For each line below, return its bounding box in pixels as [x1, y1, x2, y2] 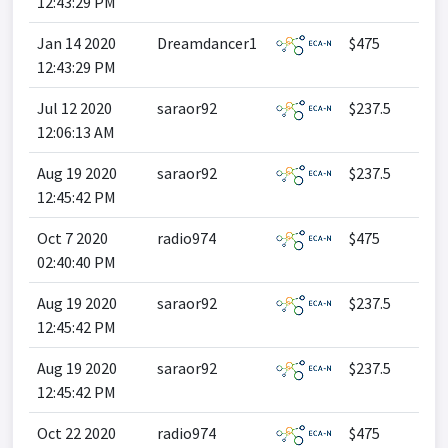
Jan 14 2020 [37, 33, 116, 53]
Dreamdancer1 [157, 33, 257, 53]
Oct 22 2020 [37, 423, 116, 443]
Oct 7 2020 [37, 228, 108, 248]
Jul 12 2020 [37, 98, 112, 118]
